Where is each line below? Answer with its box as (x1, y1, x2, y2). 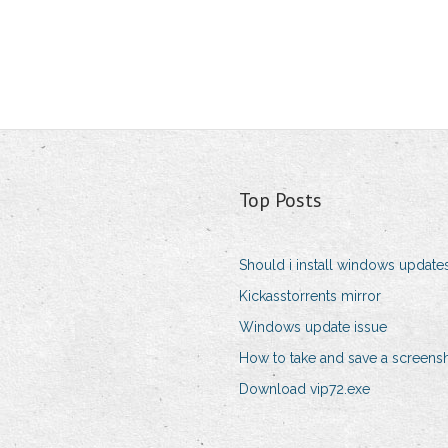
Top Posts (238, 187, 322, 214)
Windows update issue (238, 319, 387, 336)
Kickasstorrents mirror (238, 288, 381, 305)
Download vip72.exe (238, 381, 370, 398)
